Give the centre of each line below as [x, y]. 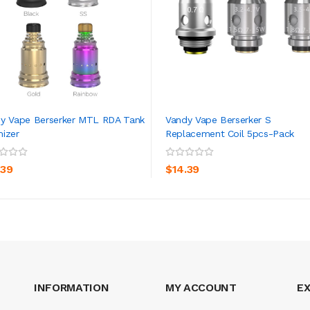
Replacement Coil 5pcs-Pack [230, 133]
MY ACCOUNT [201, 287]
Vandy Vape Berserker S [218, 119]
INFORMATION [72, 287]
